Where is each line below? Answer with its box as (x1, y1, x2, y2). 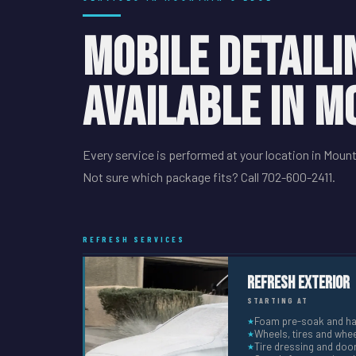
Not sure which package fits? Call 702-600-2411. (83, 169, 335, 184)
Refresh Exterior (247, 273, 350, 294)
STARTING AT (247, 296, 308, 305)
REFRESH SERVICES (83, 234, 185, 244)
